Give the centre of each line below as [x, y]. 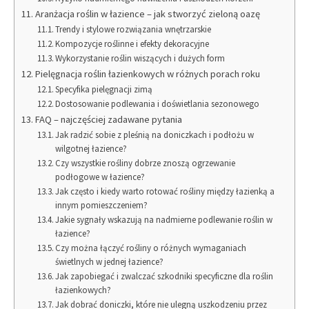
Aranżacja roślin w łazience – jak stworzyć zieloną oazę [147, 13]
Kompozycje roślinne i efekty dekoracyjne [132, 43]
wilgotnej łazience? [91, 148]
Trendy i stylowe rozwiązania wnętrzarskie [133, 29]
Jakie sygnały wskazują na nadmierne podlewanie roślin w [164, 219]
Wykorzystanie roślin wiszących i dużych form [140, 58]
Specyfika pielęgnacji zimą [104, 89]
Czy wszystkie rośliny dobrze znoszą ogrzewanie [146, 163]
